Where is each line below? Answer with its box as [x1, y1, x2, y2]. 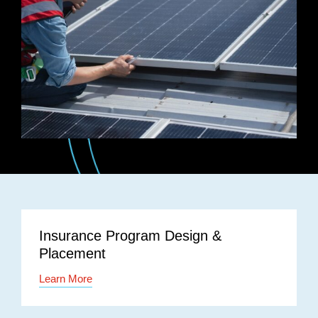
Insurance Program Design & [39, 227, 221, 243]
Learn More [39, 272, 92, 285]
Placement [39, 245, 106, 261]
